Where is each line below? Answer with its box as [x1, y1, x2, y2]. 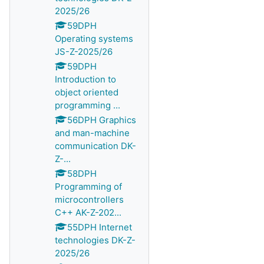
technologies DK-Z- [55, 235, 136, 246]
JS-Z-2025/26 [55, 46, 113, 57]
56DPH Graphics [67, 114, 136, 126]
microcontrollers [55, 194, 124, 205]
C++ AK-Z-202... [55, 207, 121, 218]
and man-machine [55, 127, 130, 138]
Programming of [55, 181, 122, 192]
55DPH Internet [67, 222, 132, 233]
